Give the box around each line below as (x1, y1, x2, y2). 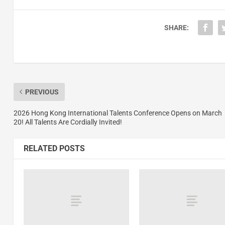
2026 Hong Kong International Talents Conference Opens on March (13, 108, 222, 117)
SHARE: (164, 23, 189, 32)
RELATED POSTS (23, 143, 85, 153)
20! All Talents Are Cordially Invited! (13, 118, 122, 126)
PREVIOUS (25, 87, 59, 96)
